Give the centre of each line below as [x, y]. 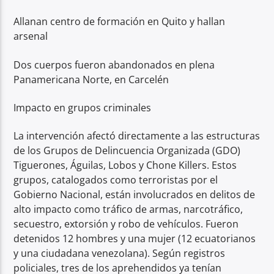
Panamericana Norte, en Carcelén [91, 79]
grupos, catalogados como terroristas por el [116, 180]
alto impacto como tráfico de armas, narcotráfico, [128, 209]
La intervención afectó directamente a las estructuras [137, 136]
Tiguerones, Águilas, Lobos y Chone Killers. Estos [125, 165]
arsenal [31, 36]
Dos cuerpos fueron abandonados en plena [114, 65]
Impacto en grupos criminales [83, 107]
